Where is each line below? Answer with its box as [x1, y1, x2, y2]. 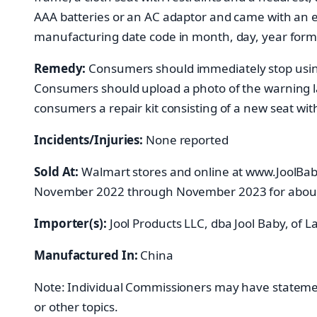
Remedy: [34, 59, 86, 76]
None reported [143, 131, 229, 148]
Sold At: [34, 163, 79, 180]
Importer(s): [34, 214, 107, 231]
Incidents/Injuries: [34, 131, 144, 148]
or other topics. [34, 298, 118, 315]
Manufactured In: [34, 246, 138, 263]
